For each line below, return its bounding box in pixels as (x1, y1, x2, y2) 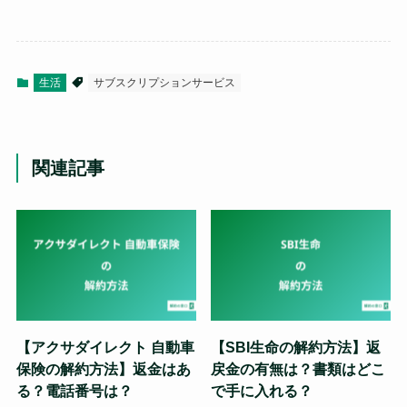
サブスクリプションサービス (93, 76, 235, 90)
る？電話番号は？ (15, 382, 133, 399)
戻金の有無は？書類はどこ (211, 360, 386, 377)
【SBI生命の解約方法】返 (211, 338, 382, 355)
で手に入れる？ (211, 382, 313, 399)
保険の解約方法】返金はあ (15, 360, 191, 377)
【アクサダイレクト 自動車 (15, 338, 194, 355)
